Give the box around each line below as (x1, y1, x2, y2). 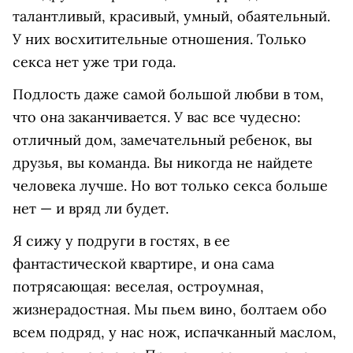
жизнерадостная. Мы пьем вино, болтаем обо (13, 300, 327, 318)
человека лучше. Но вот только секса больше (13, 176, 328, 195)
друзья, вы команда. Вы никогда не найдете (13, 154, 313, 172)
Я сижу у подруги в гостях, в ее (13, 232, 230, 250)
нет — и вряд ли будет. (13, 199, 169, 217)
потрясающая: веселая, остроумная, (13, 277, 264, 295)
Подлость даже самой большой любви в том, (13, 85, 324, 103)
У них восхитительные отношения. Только (13, 30, 307, 48)
